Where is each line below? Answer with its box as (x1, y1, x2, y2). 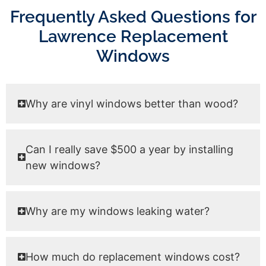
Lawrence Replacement (38, 26, 228, 46)
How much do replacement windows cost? (26, 250, 240, 263)
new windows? (26, 159, 101, 172)
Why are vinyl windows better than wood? (26, 97, 239, 110)
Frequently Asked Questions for (9, 7, 256, 27)
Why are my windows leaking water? (26, 204, 210, 217)
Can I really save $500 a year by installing (26, 142, 234, 156)
